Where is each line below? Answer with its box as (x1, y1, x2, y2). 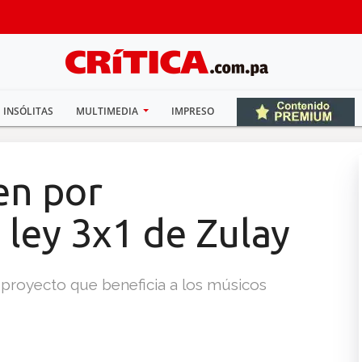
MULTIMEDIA (75, 104, 141, 118)
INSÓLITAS (2, 104, 53, 118)
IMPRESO (171, 104, 215, 118)
